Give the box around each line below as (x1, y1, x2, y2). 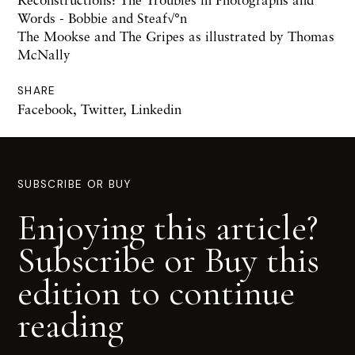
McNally (17, 45, 71, 63)
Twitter (81, 100, 123, 117)
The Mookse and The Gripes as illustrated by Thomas (17, 27, 334, 44)
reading (17, 302, 124, 347)
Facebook (17, 100, 73, 117)
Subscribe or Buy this (17, 237, 319, 282)
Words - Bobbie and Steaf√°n (17, 9, 187, 26)
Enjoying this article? (17, 204, 318, 250)
